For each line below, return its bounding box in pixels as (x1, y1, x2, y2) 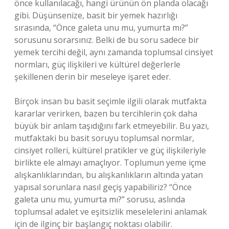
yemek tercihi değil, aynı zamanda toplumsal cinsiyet (14, 47, 213, 58)
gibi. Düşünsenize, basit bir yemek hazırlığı (14, 10, 177, 21)
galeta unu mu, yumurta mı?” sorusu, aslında (14, 194, 185, 205)
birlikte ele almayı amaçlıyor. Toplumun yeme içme (14, 157, 206, 168)
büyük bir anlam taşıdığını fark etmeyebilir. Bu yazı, (14, 120, 209, 131)
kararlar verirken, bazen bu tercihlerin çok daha (14, 108, 197, 119)
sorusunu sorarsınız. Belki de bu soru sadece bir (14, 34, 199, 45)
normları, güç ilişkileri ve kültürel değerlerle (14, 59, 180, 70)
